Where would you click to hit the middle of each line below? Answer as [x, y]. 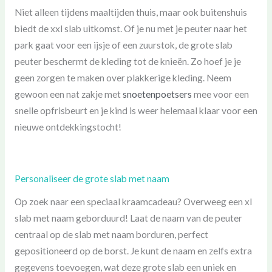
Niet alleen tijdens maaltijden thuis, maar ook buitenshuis [131, 12]
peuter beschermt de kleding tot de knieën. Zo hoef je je [127, 62]
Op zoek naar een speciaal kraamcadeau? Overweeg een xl [133, 202]
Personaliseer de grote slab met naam [92, 179]
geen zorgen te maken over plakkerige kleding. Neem [123, 78]
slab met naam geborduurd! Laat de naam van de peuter [128, 218]
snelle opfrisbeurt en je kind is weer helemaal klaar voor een [136, 111]
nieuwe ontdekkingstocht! [68, 127]
